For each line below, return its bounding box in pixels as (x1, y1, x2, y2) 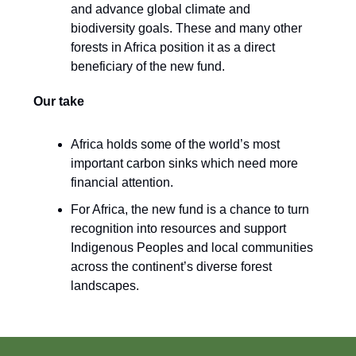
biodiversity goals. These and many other (71, 21, 302, 36)
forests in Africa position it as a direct (71, 41, 275, 55)
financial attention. (71, 176, 173, 190)
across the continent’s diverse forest (71, 260, 272, 274)
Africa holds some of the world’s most (71, 137, 280, 152)
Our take (33, 95, 84, 109)
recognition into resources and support (71, 222, 286, 236)
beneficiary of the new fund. (71, 60, 225, 74)
